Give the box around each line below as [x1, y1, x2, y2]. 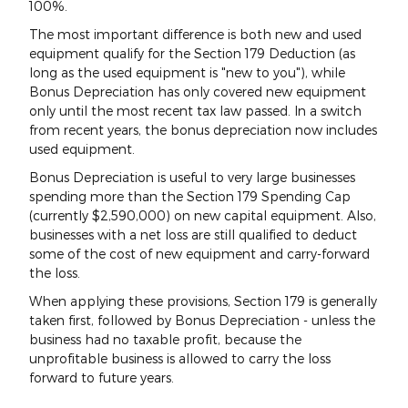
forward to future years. [29, 369, 174, 385]
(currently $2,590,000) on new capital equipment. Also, [29, 207, 376, 223]
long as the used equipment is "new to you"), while [29, 64, 345, 80]
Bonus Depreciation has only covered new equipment [29, 83, 366, 99]
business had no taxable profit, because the [29, 331, 301, 347]
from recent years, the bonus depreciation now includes [29, 121, 377, 138]
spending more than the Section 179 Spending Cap [29, 188, 351, 204]
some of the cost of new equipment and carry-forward [29, 245, 370, 261]
